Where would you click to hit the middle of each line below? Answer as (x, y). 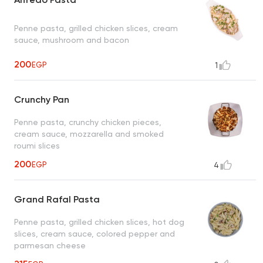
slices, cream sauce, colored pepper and (95, 233)
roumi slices (37, 145)
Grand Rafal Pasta (57, 200)
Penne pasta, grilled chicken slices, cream (96, 28)
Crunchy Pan (42, 100)
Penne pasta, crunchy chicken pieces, (88, 122)
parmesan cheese (50, 245)
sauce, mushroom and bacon (72, 40)
